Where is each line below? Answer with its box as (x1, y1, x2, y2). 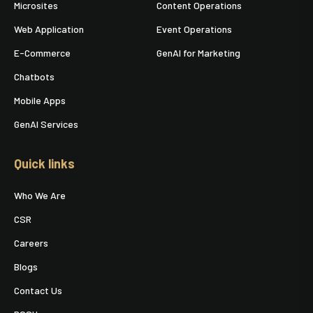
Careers (14, 237, 48, 249)
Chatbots (14, 71, 54, 83)
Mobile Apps (14, 94, 66, 107)
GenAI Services (14, 118, 78, 131)
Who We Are (14, 189, 66, 202)
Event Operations (156, 23, 232, 36)
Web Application (14, 23, 84, 36)
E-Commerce (14, 47, 71, 59)
